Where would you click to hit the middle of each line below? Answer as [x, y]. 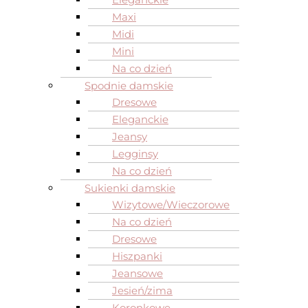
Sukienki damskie [130, 188]
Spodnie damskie [129, 86]
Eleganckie [140, 119]
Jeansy [130, 136]
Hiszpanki [137, 256]
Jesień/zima [142, 290]
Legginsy [135, 154]
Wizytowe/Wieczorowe [171, 205]
